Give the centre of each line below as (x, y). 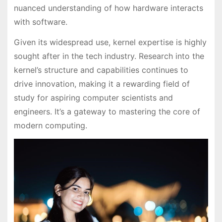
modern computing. (50, 126)
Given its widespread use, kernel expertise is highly (110, 42)
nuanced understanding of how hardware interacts (108, 8)
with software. (40, 22)
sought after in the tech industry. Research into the (109, 56)
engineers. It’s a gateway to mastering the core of (107, 112)
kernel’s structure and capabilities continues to (101, 70)
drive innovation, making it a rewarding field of (102, 84)
